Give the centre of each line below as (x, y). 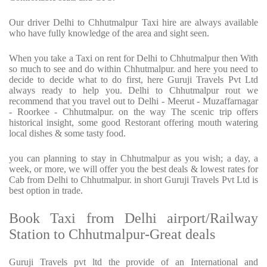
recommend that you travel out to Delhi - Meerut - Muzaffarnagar (133, 101)
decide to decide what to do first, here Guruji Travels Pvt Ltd (133, 80)
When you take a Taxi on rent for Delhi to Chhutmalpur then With (133, 58)
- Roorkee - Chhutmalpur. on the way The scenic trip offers (133, 112)
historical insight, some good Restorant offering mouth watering (133, 123)
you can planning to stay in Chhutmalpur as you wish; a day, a (133, 159)
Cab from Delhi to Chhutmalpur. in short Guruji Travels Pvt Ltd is (133, 180)
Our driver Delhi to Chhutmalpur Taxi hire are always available (133, 23)
